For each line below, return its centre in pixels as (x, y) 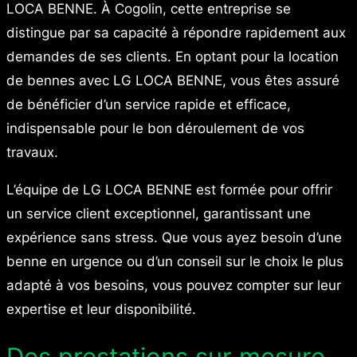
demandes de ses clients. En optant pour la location (173, 57)
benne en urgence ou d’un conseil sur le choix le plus (175, 262)
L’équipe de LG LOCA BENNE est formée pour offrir (169, 190)
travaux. (32, 153)
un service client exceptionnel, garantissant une (159, 214)
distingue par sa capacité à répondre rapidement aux (176, 33)
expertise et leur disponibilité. (101, 310)
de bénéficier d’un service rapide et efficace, (149, 105)
